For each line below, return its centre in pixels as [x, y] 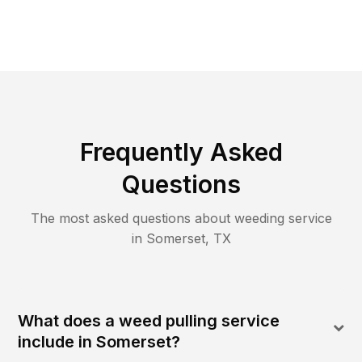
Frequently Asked [181, 152]
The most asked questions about [132, 219]
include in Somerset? [99, 342]
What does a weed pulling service [149, 321]
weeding [259, 219]
